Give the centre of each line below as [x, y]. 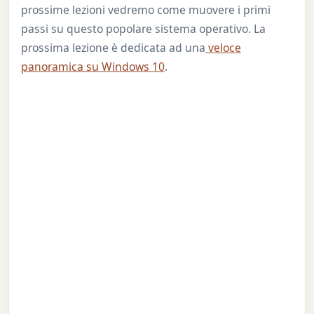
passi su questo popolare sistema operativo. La [143, 29]
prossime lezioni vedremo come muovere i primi [145, 10]
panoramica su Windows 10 [93, 67]
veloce [223, 48]
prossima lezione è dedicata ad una [113, 48]
